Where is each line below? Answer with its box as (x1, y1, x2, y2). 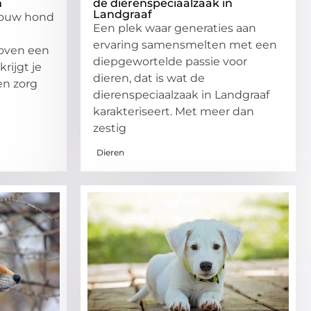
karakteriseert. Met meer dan (93, 104, 254, 118)
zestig (93, 121, 126, 135)
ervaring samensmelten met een (93, 37, 277, 51)
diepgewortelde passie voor (93, 54, 247, 68)
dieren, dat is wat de (93, 71, 205, 85)
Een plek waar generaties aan (93, 21, 256, 35)
